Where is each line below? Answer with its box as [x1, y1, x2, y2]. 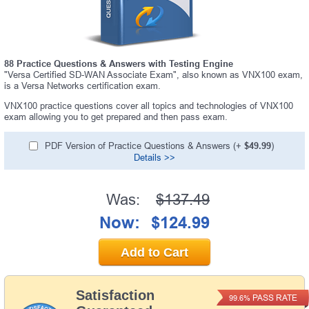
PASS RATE [250, 292, 297, 303]
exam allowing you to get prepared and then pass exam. [4, 111, 228, 122]
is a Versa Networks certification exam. [4, 80, 161, 91]
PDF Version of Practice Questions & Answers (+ [44, 140, 244, 151]
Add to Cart [121, 245, 188, 259]
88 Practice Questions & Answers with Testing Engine [4, 58, 233, 69]
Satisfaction [76, 287, 154, 303]
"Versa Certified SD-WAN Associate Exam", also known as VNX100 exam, [4, 69, 303, 80]
